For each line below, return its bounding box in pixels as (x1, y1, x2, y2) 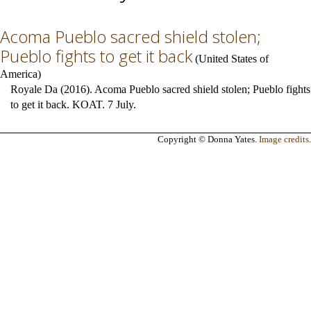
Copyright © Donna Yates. (158, 134, 259, 144)
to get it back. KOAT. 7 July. (10, 99, 136, 110)
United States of (199, 53, 269, 65)
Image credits (259, 134, 309, 144)
